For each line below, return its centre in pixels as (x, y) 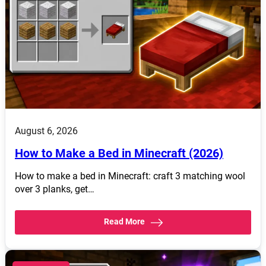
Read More (124, 222)
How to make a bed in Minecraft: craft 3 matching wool (130, 176)
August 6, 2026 (46, 131)
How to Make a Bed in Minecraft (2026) (119, 153)
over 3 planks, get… (55, 189)
